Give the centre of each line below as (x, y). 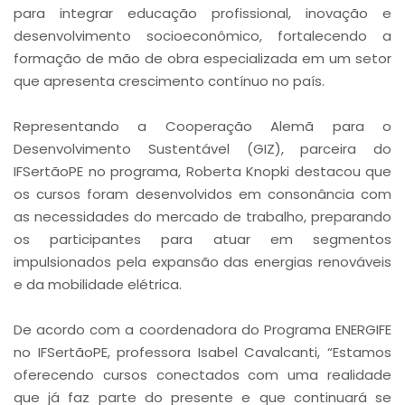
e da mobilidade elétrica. (98, 284)
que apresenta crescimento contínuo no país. (169, 81)
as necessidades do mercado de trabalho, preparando (202, 217)
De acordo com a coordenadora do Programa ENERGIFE (202, 330)
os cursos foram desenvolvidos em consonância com (202, 194)
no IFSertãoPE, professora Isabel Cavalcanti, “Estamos (202, 352)
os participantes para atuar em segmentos (202, 239)
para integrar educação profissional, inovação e (202, 13)
